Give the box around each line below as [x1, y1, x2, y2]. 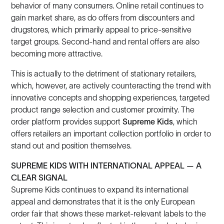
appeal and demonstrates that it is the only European [11, 197, 195, 206]
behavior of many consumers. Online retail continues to [11, 1, 204, 10]
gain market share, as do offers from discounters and [11, 13, 195, 22]
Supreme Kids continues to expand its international [11, 185, 189, 194]
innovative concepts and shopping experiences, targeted [11, 93, 210, 102]
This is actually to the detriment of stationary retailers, [11, 69, 196, 78]
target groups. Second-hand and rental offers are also [11, 37, 200, 46]
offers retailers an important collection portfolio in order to [11, 129, 211, 138]
